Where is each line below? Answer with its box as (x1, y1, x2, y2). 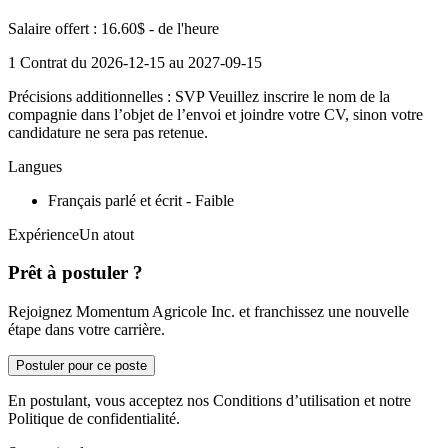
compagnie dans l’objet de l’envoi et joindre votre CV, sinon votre (8, 105, 423, 123)
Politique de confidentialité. (8, 409, 180, 427)
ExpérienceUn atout (8, 225, 134, 243)
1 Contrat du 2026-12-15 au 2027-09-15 (8, 53, 262, 71)
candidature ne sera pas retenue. (8, 123, 208, 141)
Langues (8, 157, 62, 175)
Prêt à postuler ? (8, 262, 143, 284)
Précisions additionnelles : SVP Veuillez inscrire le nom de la (8, 87, 390, 105)
